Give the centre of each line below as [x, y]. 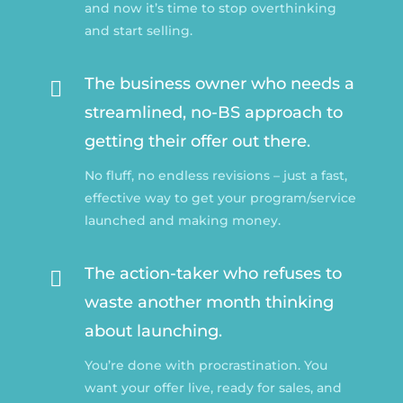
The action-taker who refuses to [213, 273]
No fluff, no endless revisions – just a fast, [215, 175]
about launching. [153, 331]
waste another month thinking [209, 302]
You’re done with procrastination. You [206, 365]
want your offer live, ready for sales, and [213, 387]
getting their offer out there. [197, 141]
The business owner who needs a [219, 83]
